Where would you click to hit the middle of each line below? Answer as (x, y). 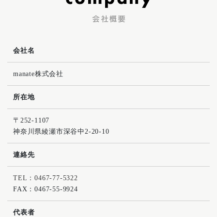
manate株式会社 (38, 74)
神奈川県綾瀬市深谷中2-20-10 (61, 132)
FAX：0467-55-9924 (46, 189)
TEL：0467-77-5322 (46, 178)
